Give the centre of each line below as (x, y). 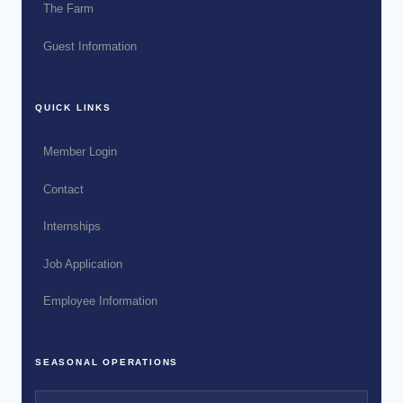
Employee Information (100, 301)
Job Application (82, 264)
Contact (63, 189)
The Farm (68, 9)
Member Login (80, 152)
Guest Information (90, 46)
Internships (72, 227)
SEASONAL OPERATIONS (107, 363)
